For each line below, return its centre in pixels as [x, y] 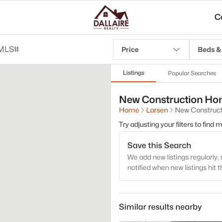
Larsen [157, 110]
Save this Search [159, 145]
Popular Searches [192, 73]
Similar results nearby [160, 207]
